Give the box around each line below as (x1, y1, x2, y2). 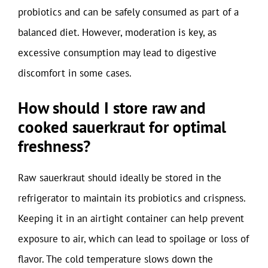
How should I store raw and (18, 98, 206, 118)
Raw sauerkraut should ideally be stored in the (18, 171, 221, 184)
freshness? (18, 136, 90, 156)
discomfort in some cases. (18, 66, 132, 80)
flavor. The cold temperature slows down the (18, 252, 213, 266)
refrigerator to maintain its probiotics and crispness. (18, 191, 245, 205)
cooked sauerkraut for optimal (18, 117, 226, 137)
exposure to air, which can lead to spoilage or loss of (18, 232, 249, 245)
